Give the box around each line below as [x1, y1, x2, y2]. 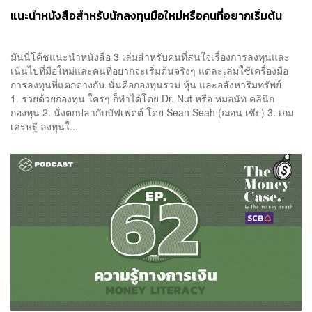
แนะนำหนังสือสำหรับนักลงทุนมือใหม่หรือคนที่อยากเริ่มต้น [10, 6, 282, 24]
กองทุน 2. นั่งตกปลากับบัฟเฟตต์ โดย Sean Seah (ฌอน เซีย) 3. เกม [10, 104, 294, 119]
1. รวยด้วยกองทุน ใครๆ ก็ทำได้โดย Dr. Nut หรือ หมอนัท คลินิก [10, 91, 274, 105]
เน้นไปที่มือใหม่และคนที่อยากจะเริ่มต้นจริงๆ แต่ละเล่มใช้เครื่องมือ [10, 63, 288, 77]
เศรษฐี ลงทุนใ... [10, 118, 78, 133]
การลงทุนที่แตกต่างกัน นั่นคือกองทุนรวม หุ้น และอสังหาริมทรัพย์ [10, 77, 292, 91]
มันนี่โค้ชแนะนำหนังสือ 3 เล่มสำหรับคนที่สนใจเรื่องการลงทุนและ [10, 49, 290, 63]
